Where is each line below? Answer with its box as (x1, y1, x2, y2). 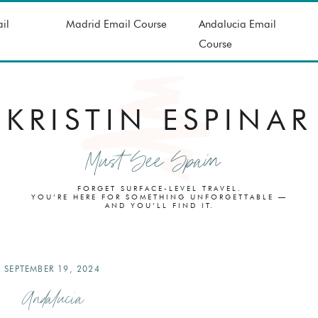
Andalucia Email (199, 18, 276, 31)
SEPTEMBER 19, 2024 (4, 263, 100, 274)
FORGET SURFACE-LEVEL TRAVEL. (77, 184, 242, 192)
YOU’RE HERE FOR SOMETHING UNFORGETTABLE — (31, 192, 287, 201)
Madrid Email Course (66, 18, 167, 31)
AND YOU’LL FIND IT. (104, 201, 214, 209)
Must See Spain (85, 143, 221, 180)
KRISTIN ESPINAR (6, 102, 312, 137)
